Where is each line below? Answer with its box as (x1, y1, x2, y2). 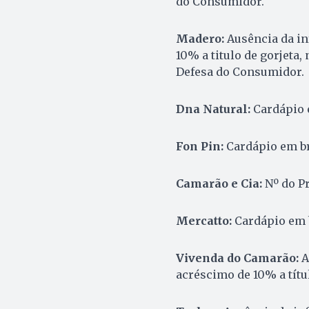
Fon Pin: (175, 139, 223, 154)
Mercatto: (175, 214, 232, 228)
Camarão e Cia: (175, 177, 265, 191)
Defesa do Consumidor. (175, 65, 304, 79)
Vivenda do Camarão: (175, 251, 299, 266)
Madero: (175, 32, 224, 46)
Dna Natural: (175, 102, 250, 117)
